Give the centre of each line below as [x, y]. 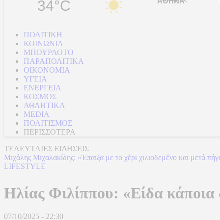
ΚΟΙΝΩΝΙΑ [43, 43]
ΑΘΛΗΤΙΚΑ [44, 105]
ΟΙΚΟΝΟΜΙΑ [47, 70]
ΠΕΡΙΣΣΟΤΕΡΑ [50, 132]
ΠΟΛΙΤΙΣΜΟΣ [48, 123]
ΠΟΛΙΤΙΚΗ [43, 35]
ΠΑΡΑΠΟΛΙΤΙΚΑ [54, 61]
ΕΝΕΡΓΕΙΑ [42, 88]
